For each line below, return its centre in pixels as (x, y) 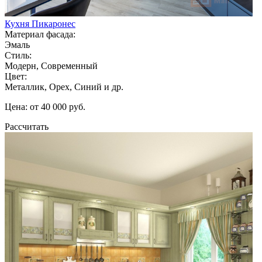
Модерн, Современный (51, 65)
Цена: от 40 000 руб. (45, 106)
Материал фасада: (40, 34)
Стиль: (18, 55)
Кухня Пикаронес (40, 23)
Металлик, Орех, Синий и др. (64, 87)
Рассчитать (27, 126)
